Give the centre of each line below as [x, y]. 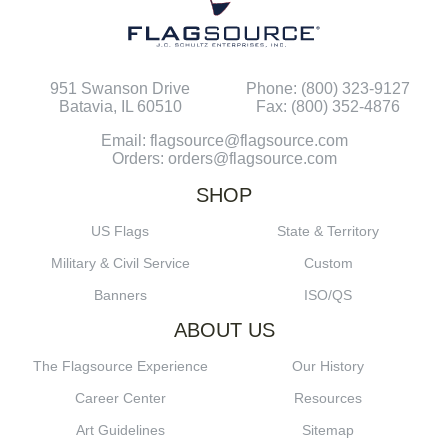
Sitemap [328, 430]
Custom [328, 263]
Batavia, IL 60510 [120, 107]
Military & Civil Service [120, 263]
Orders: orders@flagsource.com [224, 159]
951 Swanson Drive [120, 89]
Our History [328, 366]
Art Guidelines [120, 430]
